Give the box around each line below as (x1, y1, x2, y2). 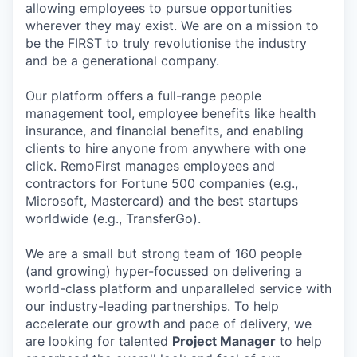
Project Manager (172, 333, 276, 349)
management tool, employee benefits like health (25, 105, 316, 121)
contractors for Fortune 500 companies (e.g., (25, 175, 298, 191)
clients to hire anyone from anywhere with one (25, 140, 306, 156)
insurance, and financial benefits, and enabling (25, 123, 304, 139)
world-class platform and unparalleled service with (25, 280, 331, 296)
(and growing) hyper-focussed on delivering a (25, 263, 302, 279)
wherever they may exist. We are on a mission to (25, 18, 319, 33)
